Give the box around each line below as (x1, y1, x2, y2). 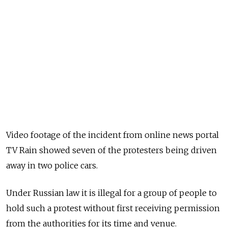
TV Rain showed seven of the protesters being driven (6, 145, 217, 155)
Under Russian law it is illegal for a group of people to (6, 187, 217, 198)
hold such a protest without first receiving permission (6, 203, 220, 213)
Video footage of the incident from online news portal (6, 129, 219, 140)
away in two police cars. (6, 160, 98, 170)
